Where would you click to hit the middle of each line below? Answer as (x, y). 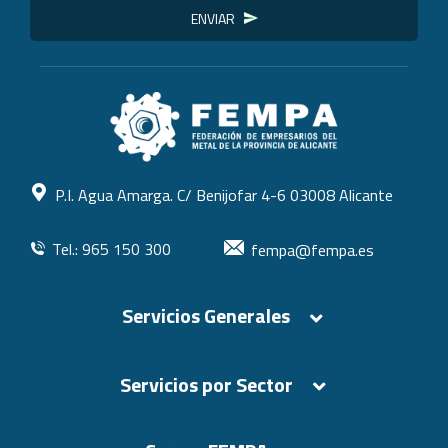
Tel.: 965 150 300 (111, 249)
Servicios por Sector (206, 384)
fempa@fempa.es (313, 250)
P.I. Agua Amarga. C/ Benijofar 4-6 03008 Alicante (224, 195)
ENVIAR (212, 19)
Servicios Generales (206, 316)
